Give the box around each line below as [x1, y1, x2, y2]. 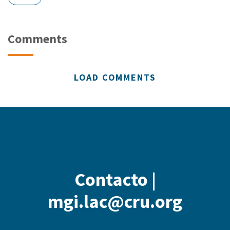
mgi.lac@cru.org [48, 190, 182, 214]
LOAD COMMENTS [73, 71, 157, 84]
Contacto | [74, 168, 156, 191]
